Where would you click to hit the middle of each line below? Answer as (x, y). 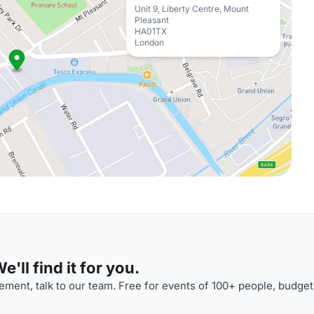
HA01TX (151, 31)
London (149, 42)
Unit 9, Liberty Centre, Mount (192, 9)
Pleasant (152, 20)
